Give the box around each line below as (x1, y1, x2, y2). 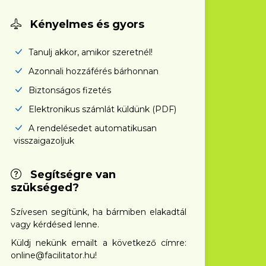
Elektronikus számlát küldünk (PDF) (26, 104, 177, 115)
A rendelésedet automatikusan (26, 123, 157, 134)
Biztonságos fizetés (26, 85, 112, 96)
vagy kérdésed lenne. (11, 219, 100, 230)
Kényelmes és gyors (27, 18, 145, 31)
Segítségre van (27, 168, 116, 181)
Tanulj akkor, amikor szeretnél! (26, 47, 153, 58)
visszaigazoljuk (14, 135, 75, 146)
